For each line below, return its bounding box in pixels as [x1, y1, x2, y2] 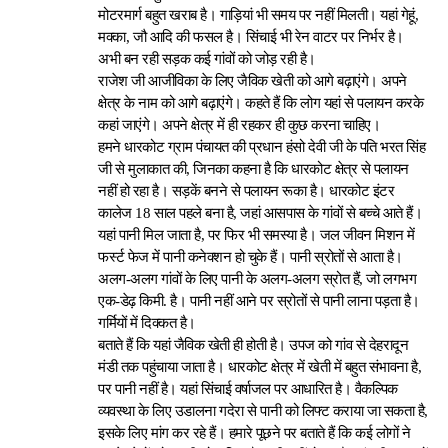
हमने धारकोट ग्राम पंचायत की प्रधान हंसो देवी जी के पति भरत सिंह [98, 139, 426, 155]
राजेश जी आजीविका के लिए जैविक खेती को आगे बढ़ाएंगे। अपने [98, 73, 407, 89]
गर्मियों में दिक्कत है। [98, 315, 196, 331]
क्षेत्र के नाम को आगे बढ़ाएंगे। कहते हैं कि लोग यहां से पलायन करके [98, 95, 424, 111]
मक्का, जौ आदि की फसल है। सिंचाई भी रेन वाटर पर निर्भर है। [98, 29, 404, 45]
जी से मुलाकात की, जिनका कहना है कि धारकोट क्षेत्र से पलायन [98, 161, 409, 177]
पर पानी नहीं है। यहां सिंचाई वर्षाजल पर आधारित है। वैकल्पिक [98, 381, 398, 397]
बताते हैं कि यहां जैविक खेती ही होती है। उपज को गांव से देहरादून [98, 337, 409, 353]
